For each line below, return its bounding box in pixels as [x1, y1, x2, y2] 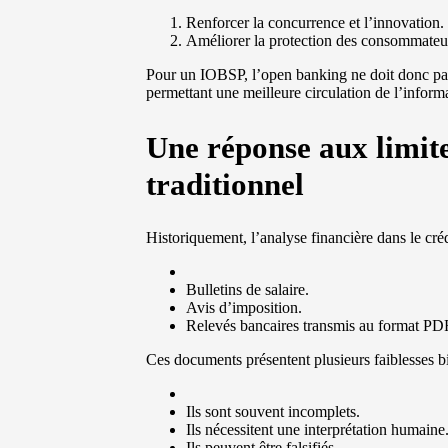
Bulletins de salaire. [186, 280, 310, 298]
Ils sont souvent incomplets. [186, 402, 361, 420]
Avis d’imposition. [186, 298, 303, 316]
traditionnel [146, 166, 305, 202]
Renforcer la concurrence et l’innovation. [186, 14, 445, 32]
